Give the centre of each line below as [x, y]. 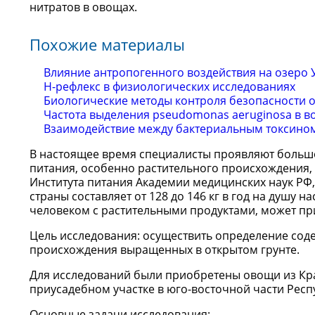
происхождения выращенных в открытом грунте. [165, 250]
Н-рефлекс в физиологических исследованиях [169, 86]
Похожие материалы [107, 44]
